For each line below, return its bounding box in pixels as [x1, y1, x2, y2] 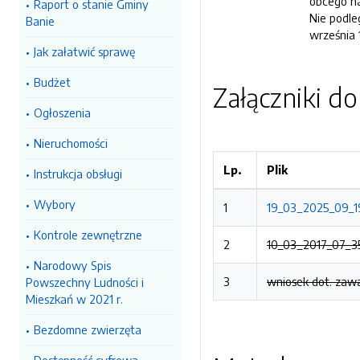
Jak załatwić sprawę [34, 44, 135, 59]
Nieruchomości [34, 136, 108, 150]
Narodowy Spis [34, 258, 111, 272]
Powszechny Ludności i [26, 275, 144, 289]
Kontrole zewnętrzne [34, 227, 142, 242]
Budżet [34, 75, 71, 89]
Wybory [34, 197, 76, 211]
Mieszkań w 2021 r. [26, 292, 123, 306]
